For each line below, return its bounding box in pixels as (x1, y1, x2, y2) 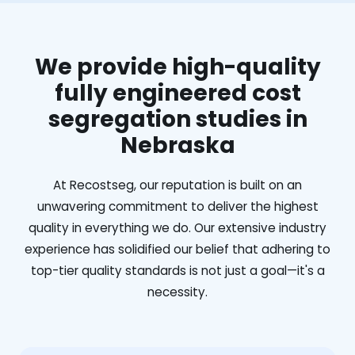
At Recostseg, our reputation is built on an (53, 176, 302, 193)
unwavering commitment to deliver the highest (36, 197, 319, 215)
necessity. (147, 283, 208, 300)
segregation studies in (48, 103, 307, 135)
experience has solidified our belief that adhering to (25, 240, 330, 258)
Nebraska (120, 129, 235, 161)
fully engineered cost (54, 77, 301, 109)
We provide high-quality (34, 51, 321, 82)
